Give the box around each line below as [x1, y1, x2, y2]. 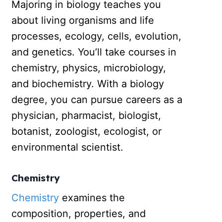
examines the [59, 191, 125, 204]
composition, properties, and [11, 207, 146, 220]
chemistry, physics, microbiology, [11, 62, 166, 74]
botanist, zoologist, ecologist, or [11, 125, 162, 138]
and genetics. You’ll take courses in [11, 46, 177, 58]
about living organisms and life [11, 14, 155, 27]
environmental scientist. [11, 141, 124, 154]
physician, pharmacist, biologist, [11, 110, 162, 122]
